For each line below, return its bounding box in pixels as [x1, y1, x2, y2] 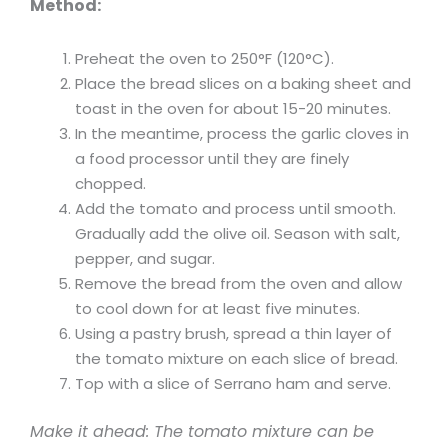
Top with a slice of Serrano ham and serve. [75, 372, 391, 394]
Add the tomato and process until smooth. [75, 197, 396, 219]
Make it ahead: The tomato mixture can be [30, 420, 374, 444]
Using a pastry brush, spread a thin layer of [75, 322, 392, 344]
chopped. [75, 172, 146, 194]
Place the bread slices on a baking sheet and [75, 72, 411, 94]
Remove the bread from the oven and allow [75, 272, 402, 294]
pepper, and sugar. [75, 247, 215, 269]
